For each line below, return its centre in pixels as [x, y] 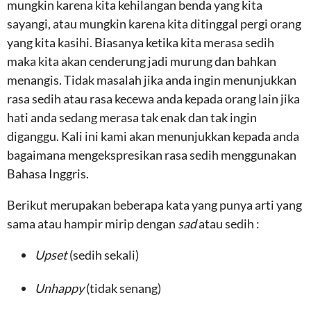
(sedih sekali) [104, 255]
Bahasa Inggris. [48, 174]
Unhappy [60, 288]
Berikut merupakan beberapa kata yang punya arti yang [154, 205]
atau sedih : [229, 224]
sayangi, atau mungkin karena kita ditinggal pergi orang [154, 24]
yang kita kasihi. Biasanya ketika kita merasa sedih [141, 42]
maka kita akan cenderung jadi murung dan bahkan [142, 61]
